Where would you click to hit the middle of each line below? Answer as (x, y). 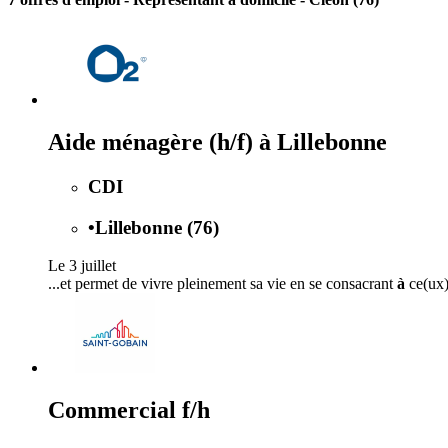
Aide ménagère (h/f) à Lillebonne (217, 141)
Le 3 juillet (82, 266)
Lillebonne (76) (157, 227)
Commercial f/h (129, 410)
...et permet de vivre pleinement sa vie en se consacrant (222, 284)
